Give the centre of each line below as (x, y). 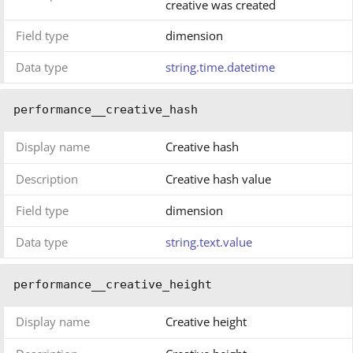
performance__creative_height (113, 285)
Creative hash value (218, 179)
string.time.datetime (220, 67)
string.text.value (209, 242)
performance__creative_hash (106, 110)
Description (47, 179)
